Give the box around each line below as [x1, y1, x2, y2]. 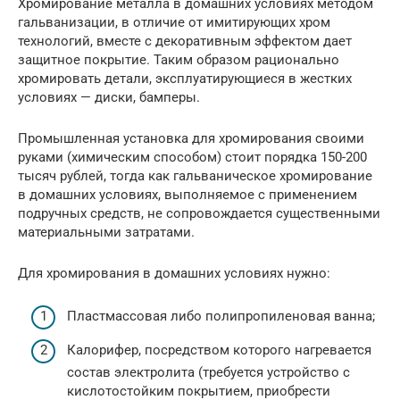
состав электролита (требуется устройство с [67, 363, 350, 380]
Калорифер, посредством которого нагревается [67, 341, 371, 358]
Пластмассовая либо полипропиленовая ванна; [67, 308, 375, 325]
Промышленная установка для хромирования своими [18, 129, 364, 146]
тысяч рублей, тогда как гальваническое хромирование [18, 167, 372, 184]
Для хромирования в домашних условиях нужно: [18, 264, 330, 281]
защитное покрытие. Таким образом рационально [18, 51, 339, 68]
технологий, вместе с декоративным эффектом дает [18, 32, 352, 49]
